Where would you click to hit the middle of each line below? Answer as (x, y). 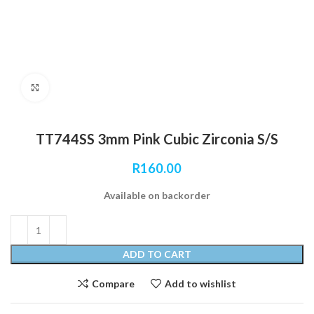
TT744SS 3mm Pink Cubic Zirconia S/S (157, 139)
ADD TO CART (157, 254)
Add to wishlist (200, 283)
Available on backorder (157, 195)
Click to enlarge (84, 88)
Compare (113, 283)
